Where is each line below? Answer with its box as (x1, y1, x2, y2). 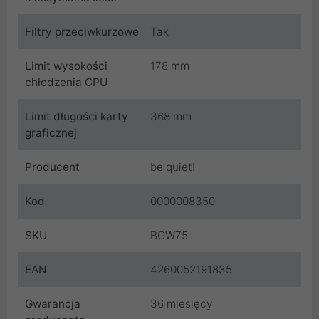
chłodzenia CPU (25, 75, 108, 90)
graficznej (25, 126, 77, 140)
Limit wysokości (25, 59, 108, 73)
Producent (25, 160, 80, 174)
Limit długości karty (25, 110, 128, 124)
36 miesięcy (150, 297, 212, 311)
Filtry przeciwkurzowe (25, 25, 139, 39)
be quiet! (150, 160, 195, 174)
